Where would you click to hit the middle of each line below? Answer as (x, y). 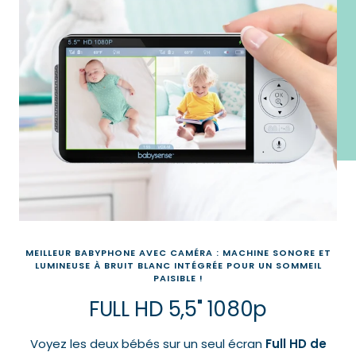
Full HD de (296, 343)
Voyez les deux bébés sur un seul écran (147, 343)
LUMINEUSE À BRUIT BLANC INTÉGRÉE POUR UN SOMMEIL (178, 265)
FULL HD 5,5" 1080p (178, 309)
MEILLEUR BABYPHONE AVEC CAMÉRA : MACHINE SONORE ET (178, 252)
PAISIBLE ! (178, 278)
